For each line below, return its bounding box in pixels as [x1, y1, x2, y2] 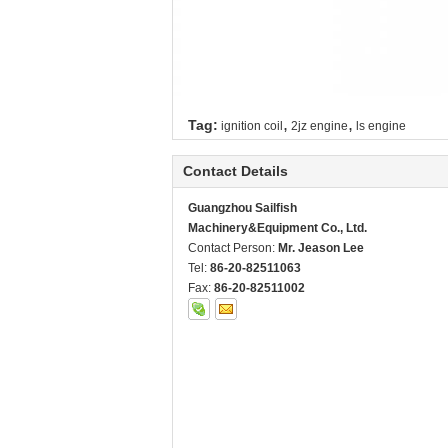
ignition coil [221, 119, 283, 134]
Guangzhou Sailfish [188, 201, 297, 216]
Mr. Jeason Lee [278, 241, 364, 256]
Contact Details [183, 163, 288, 180]
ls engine [356, 119, 406, 134]
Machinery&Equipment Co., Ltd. [188, 221, 367, 236]
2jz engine [291, 119, 348, 134]
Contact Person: [188, 241, 278, 256]
